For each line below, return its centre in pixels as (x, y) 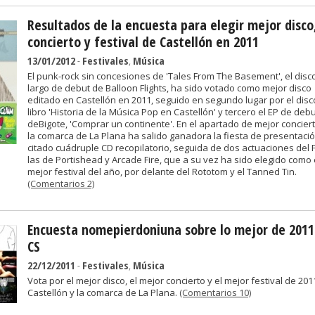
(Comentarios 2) (61, 184)
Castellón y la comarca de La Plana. (103, 292)
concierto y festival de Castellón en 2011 (143, 42)
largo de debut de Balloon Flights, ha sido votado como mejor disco (169, 88)
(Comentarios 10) (215, 292)
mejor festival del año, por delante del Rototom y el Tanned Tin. (162, 172)
